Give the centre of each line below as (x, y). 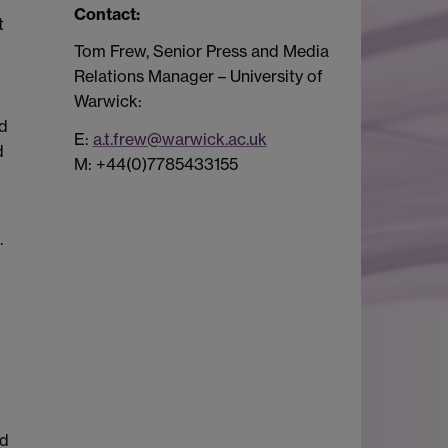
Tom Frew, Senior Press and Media (201, 51)
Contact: (106, 13)
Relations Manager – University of (198, 76)
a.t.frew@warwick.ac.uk (179, 139)
